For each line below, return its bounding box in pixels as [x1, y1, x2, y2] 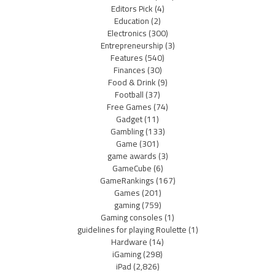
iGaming [112, 246, 141, 262]
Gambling [110, 123, 144, 139]
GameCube [112, 160, 152, 176]
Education [114, 12, 149, 29]
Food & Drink [107, 74, 156, 90]
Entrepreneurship [100, 37, 163, 53]
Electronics [107, 25, 147, 41]
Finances [113, 61, 145, 78]
